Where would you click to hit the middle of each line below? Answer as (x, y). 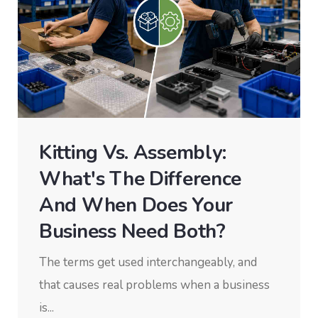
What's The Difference (141, 179)
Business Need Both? (132, 232)
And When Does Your (136, 205)
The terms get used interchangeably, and (148, 263)
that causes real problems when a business (154, 285)
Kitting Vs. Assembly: (133, 153)
